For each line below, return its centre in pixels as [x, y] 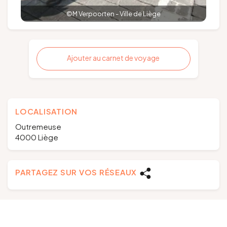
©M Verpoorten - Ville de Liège [113, 14]
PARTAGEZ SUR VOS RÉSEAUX [76, 172]
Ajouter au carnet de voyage [113, 58]
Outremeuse [38, 127]
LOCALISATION [46, 111]
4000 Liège [37, 137]
